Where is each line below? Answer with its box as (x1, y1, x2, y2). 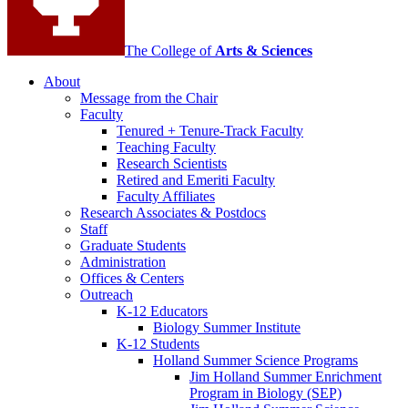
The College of (125, 43, 215, 59)
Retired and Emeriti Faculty (117, 172, 275, 189)
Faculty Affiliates (117, 189, 215, 205)
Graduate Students (80, 238, 186, 254)
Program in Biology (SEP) (189, 385, 342, 402)
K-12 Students (117, 336, 199, 352)
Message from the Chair (80, 90, 218, 107)
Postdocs (211, 205, 266, 221)
